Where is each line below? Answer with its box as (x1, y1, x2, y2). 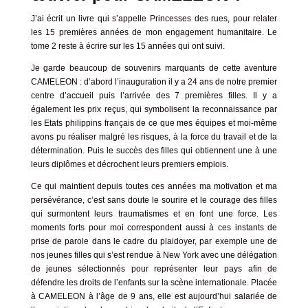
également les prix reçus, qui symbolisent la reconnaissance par (30, 104, 278, 114)
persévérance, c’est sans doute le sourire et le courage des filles (30, 195, 278, 205)
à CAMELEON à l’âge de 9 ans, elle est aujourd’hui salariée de (30, 291, 278, 301)
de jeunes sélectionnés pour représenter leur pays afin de (30, 263, 278, 274)
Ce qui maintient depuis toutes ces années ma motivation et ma (30, 181, 278, 191)
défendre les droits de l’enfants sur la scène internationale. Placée (30, 277, 278, 287)
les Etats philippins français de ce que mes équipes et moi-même (30, 118, 278, 128)
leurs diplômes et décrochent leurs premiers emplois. (30, 159, 228, 169)
